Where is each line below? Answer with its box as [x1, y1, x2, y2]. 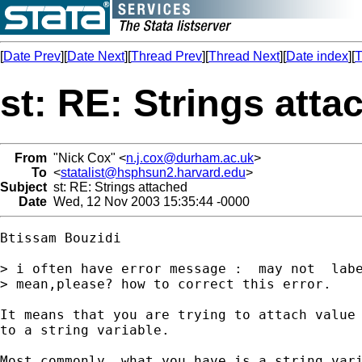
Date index [286, 49, 348, 63]
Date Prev [3, 49, 61, 63]
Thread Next [208, 49, 280, 63]
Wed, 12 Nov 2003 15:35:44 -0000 [47, 194, 250, 208]
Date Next [67, 49, 124, 63]
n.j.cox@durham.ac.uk [126, 150, 254, 165]
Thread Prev [131, 49, 202, 63]
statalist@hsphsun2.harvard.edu [61, 165, 246, 179]
